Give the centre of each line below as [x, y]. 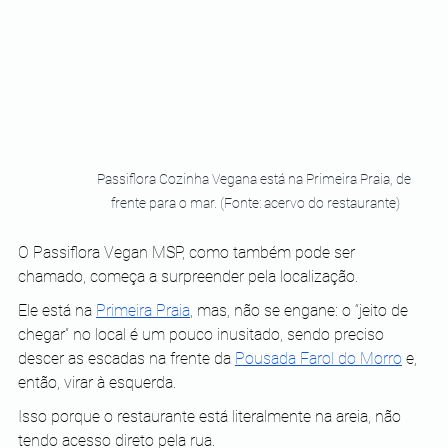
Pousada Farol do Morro [318, 358]
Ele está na [57, 310]
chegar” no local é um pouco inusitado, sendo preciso [203, 334]
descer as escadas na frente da [126, 358]
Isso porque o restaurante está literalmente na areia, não [211, 416]
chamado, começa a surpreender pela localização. [188, 276]
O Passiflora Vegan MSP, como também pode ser [188, 252]
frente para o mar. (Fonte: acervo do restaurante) [255, 202]
